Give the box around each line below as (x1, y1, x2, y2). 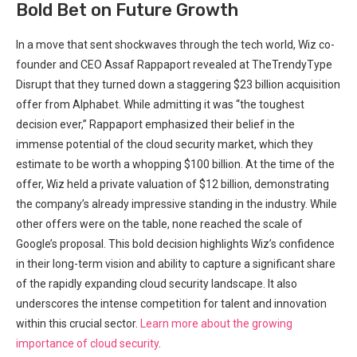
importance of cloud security (16, 336, 159, 350)
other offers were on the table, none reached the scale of (16, 217, 303, 230)
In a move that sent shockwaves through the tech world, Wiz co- (16, 37, 335, 51)
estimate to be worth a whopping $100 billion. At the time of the (16, 157, 335, 171)
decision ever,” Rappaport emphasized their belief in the (16, 117, 295, 131)
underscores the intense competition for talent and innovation (16, 296, 327, 310)
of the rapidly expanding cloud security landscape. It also (16, 277, 297, 290)
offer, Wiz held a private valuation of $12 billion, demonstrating (16, 177, 329, 190)
